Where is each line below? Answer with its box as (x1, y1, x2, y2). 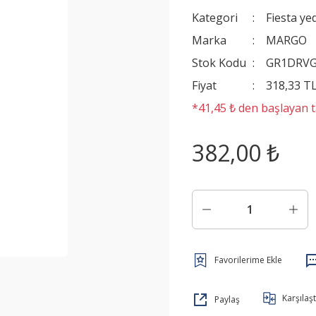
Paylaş (214, 293, 240, 305)
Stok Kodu (192, 55, 246, 71)
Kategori (192, 10, 238, 25)
